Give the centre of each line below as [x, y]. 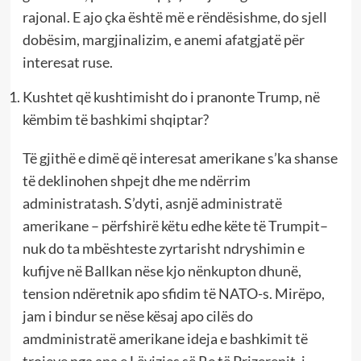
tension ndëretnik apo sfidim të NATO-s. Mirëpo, [173, 294]
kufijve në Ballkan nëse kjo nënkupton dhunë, [162, 271]
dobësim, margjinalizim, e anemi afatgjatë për [163, 40]
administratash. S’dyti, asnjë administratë [152, 203]
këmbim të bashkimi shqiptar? [115, 120]
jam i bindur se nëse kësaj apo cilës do [137, 316]
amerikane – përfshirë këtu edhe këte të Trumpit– [175, 226]
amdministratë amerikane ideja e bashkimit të [165, 339]
